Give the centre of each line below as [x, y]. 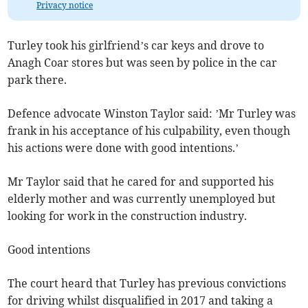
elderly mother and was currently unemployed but [142, 198]
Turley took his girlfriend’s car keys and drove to [136, 45]
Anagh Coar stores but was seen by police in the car [143, 62]
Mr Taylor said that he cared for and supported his [141, 181]
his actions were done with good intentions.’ [123, 147]
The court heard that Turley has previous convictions [147, 283]
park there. [37, 79]
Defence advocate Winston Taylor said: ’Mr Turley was [152, 113]
